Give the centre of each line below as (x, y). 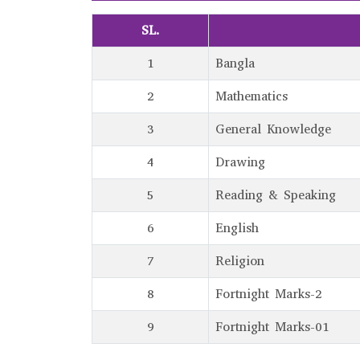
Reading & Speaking (276, 195)
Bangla (235, 63)
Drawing (240, 162)
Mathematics (252, 96)
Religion (240, 261)
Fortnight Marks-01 (272, 327)
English (237, 228)
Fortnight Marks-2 (269, 294)
